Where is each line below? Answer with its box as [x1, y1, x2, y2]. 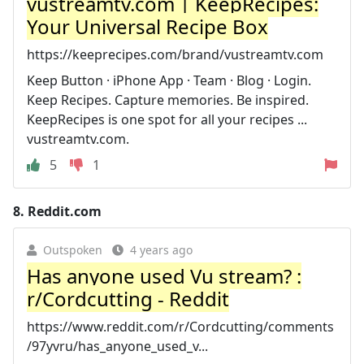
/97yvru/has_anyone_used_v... [27, 337, 208, 355]
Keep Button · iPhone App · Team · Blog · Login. [27, 71, 311, 89]
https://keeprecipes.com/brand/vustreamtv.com [27, 45, 323, 63]
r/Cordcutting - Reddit [27, 285, 229, 312]
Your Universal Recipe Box [27, 13, 268, 40]
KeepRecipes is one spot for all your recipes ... [27, 110, 307, 128]
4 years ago [130, 242, 193, 258]
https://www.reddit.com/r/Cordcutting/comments [27, 318, 334, 336]
